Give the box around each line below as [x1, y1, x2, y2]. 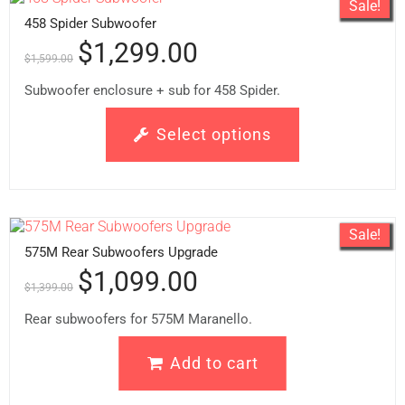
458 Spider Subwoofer [24, 14, 156, 32]
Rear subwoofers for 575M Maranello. [24, 310, 252, 327]
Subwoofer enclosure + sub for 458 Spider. [24, 81, 280, 99]
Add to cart [169, 353, 259, 372]
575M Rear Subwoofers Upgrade [24, 243, 218, 260]
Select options [156, 124, 271, 144]
